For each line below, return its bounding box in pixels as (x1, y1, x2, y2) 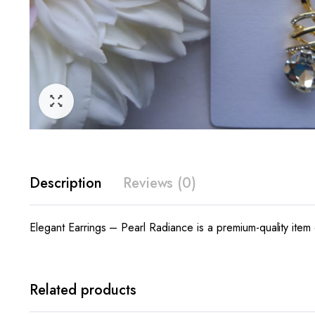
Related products (30, 280, 136, 301)
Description (30, 173, 102, 194)
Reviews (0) (122, 173, 197, 194)
